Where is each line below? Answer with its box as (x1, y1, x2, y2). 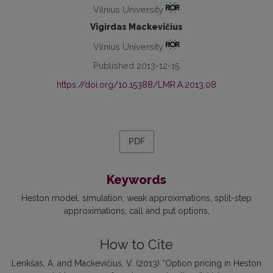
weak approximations (127, 193, 210, 204)
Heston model (21, 193, 78, 204)
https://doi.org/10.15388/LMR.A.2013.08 (57, 80, 216, 90)
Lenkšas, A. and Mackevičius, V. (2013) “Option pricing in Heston (12, 258, 261, 269)
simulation (82, 193, 122, 204)
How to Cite (100, 237, 173, 253)
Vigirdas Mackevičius (90, 21, 183, 32)
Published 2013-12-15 (93, 60, 180, 71)
